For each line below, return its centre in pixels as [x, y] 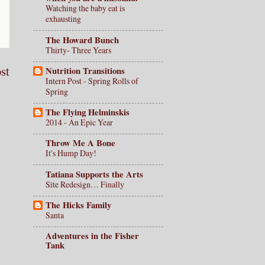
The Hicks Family [78, 205]
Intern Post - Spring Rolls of [92, 80]
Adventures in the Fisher [92, 236]
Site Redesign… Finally [85, 184]
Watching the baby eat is [85, 8]
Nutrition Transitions [85, 70]
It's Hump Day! [71, 153]
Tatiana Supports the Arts [94, 174]
